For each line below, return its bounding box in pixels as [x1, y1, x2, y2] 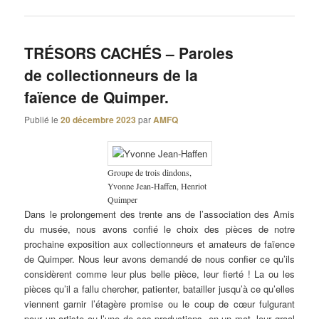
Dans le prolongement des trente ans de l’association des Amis [24, 206, 295, 221]
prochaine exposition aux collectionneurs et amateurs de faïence [24, 236, 295, 251]
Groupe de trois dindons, [107, 166, 192, 178]
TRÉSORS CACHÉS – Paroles [24, 42, 234, 64]
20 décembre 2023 [61, 113, 137, 126]
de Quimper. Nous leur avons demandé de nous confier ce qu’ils [24, 251, 295, 266]
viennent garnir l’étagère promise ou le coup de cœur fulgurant [24, 296, 295, 310]
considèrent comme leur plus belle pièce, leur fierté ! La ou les [24, 266, 295, 281]
